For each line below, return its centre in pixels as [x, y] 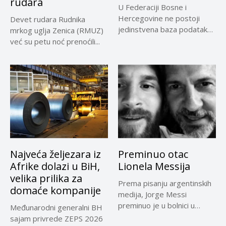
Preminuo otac [153, 154]
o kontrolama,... [144, 41]
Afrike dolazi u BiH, [55, 166]
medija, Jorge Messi [152, 194]
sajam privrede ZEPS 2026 [56, 218]
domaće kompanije [55, 190]
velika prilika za [46, 178]
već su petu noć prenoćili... [55, 42]
